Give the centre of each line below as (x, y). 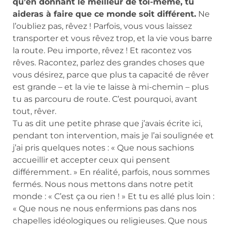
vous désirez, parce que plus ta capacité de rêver (111, 75)
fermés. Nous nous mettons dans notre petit (103, 184)
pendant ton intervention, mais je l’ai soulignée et (113, 136)
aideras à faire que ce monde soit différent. (104, 14)
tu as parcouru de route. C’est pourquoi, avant (105, 99)
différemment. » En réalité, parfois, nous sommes (111, 172)
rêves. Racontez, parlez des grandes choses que (109, 63)
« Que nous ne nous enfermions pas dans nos (105, 209)
